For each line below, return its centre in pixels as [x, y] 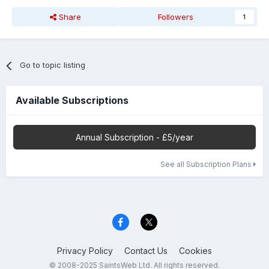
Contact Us [146, 250]
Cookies [195, 250]
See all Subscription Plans [207, 165]
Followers [176, 17]
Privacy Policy [85, 250]
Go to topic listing [53, 65]
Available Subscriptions [72, 101]
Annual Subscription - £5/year [134, 138]
